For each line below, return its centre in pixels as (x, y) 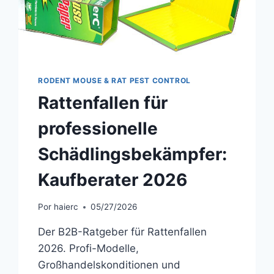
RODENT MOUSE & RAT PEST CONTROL (114, 80)
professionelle (98, 128)
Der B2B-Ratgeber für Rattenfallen (123, 232)
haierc (66, 207)
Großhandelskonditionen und (109, 265)
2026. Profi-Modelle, (89, 249)
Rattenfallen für (103, 102)
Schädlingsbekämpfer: (133, 154)
